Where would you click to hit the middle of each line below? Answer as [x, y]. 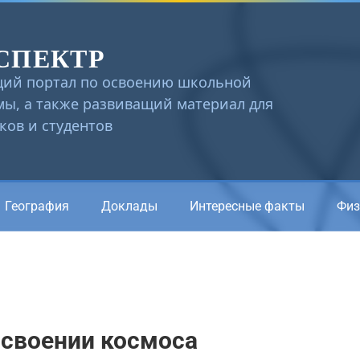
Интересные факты [247, 206]
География [37, 206]
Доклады [129, 206]
